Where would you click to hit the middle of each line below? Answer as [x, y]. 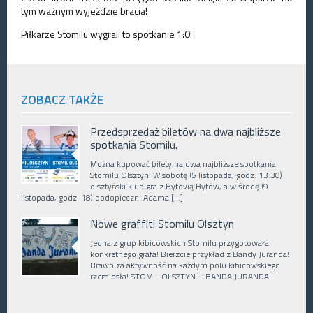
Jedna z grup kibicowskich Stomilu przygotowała [180, 243]
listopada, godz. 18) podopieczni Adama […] [102, 198]
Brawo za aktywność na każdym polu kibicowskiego [185, 265]
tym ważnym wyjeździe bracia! [84, 11]
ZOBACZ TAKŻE [63, 100]
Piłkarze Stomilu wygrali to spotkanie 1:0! [107, 34]
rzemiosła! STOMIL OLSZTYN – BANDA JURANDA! [181, 277]
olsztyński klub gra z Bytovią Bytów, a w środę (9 [179, 187]
